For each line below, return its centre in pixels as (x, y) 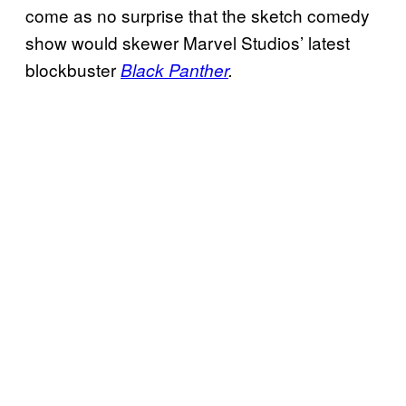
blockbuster (73, 70)
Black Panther (174, 70)
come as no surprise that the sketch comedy (198, 15)
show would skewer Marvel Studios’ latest (188, 43)
